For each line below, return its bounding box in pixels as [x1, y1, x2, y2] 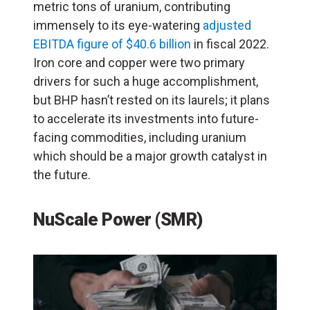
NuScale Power [33, 209, 152, 230]
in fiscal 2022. [191, 37, 269, 52]
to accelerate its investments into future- [33, 111, 259, 127]
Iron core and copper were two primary [33, 55, 245, 71]
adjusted [203, 18, 251, 33]
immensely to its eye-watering [33, 18, 203, 33]
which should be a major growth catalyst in [33, 149, 267, 164]
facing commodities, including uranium [33, 130, 246, 145]
